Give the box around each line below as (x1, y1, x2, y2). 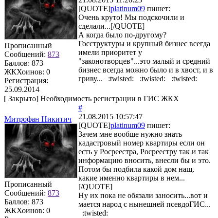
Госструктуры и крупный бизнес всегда (78, 39, 210, 48)
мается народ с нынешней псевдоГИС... (78, 200, 211, 208)
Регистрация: (4, 76, 48, 85)
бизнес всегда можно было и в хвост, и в (78, 65, 213, 74)
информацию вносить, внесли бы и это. (78, 156, 211, 164)
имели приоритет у (78, 48, 142, 56)
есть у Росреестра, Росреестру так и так (78, 147, 209, 156)
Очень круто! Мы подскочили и (78, 13, 184, 21)
